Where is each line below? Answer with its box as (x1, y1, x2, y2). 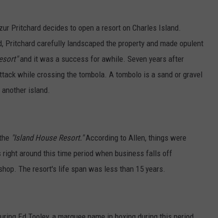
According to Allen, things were (84, 133, 186, 143)
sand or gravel (157, 70, 202, 80)
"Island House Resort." (11, 133, 84, 143)
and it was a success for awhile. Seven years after (18, 54, 184, 64)
